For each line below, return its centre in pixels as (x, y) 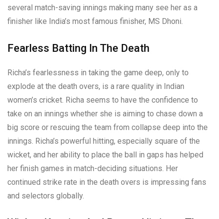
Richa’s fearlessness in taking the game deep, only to (98, 73)
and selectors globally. (46, 196)
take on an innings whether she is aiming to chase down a (105, 114)
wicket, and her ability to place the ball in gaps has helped (105, 155)
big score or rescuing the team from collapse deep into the (108, 128)
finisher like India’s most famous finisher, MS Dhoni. (95, 22)
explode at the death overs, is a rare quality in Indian (96, 87)
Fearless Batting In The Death (78, 48)
